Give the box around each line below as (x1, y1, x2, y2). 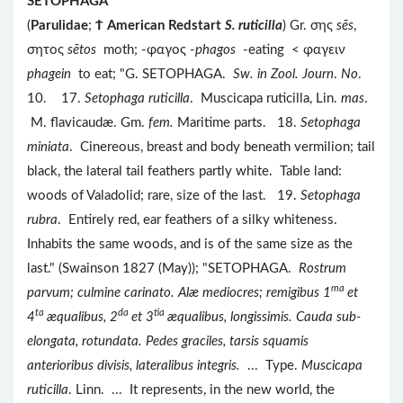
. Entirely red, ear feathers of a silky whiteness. (58, 212, 337, 227)
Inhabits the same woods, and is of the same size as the (27, 237, 353, 251)
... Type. (240, 358, 301, 372)
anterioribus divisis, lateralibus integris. (27, 358, 240, 372)
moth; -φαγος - (100, 42, 195, 57)
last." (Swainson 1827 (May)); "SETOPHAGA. (27, 261, 299, 275)
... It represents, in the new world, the (112, 382, 335, 397)
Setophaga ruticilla (85, 91, 190, 105)
